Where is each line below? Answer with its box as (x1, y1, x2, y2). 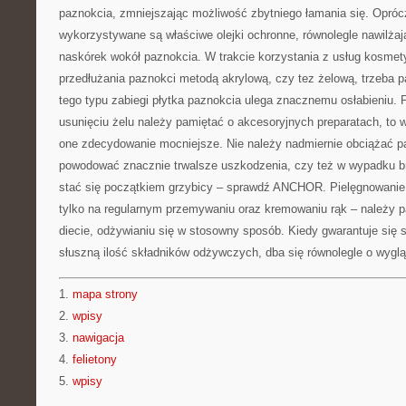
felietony (72, 353, 117, 366)
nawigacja (72, 331, 124, 344)
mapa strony (72, 287, 138, 301)
